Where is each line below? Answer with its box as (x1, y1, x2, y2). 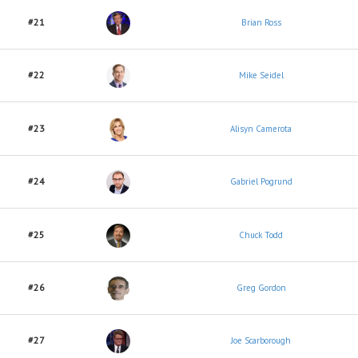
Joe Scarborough (231, 335, 291, 346)
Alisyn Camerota (230, 123, 292, 134)
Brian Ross (241, 17, 281, 28)
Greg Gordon (236, 282, 286, 293)
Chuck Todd (239, 229, 283, 241)
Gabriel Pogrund (229, 176, 292, 187)
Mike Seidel (238, 70, 284, 81)
